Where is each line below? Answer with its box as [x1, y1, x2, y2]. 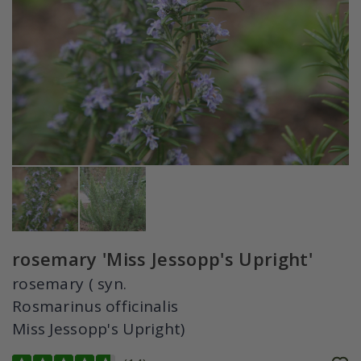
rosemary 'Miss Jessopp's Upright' [12, 247, 313, 272]
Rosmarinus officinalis [12, 296, 179, 317]
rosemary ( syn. [12, 273, 127, 295]
